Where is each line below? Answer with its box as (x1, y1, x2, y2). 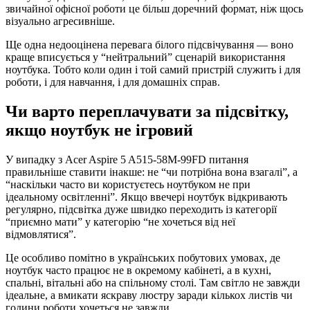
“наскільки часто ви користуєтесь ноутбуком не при (6, 179, 250, 191)
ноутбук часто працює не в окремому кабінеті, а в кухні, (6, 264, 271, 277)
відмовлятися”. (6, 228, 76, 241)
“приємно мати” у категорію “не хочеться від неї (6, 216, 235, 228)
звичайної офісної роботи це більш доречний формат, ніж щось (6, 3, 303, 15)
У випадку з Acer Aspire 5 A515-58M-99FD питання (6, 154, 248, 166)
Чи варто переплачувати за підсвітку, (6, 102, 289, 121)
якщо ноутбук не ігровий (6, 121, 193, 140)
